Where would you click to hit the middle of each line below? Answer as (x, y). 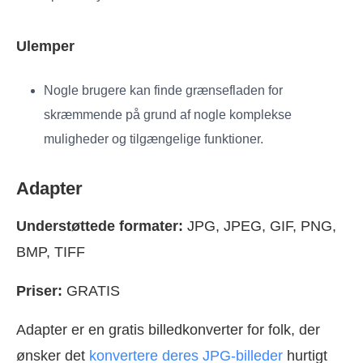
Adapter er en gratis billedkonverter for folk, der (168, 329)
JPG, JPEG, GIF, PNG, (260, 226)
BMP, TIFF (51, 252)
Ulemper (45, 46)
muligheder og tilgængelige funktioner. (154, 139)
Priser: (39, 290)
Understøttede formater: (100, 226)
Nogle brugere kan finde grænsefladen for (163, 90)
